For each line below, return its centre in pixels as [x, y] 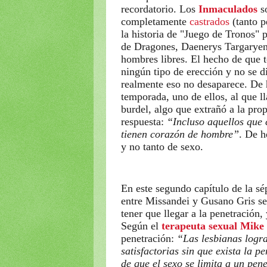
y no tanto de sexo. [162, 146]
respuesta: [142, 121]
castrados [209, 21]
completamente [155, 21]
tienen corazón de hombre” [180, 134]
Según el [141, 226]
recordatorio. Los [160, 9]
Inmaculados [228, 9]
